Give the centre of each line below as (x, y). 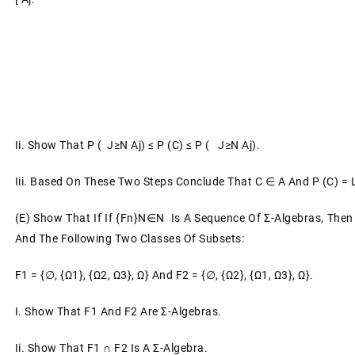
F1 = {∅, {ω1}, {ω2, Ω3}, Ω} (82, 275)
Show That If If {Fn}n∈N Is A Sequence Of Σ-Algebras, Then (193, 218)
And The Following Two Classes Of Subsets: (130, 239)
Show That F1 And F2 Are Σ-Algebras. (123, 311)
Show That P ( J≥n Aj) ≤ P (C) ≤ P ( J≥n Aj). (144, 145)
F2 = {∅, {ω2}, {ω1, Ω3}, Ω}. (244, 275)
